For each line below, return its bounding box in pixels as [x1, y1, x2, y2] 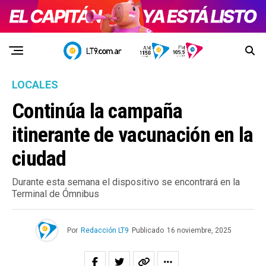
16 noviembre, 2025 [166, 226, 232, 235]
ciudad [12, 146, 66, 172]
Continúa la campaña [12, 99, 183, 124]
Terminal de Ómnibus [12, 188, 99, 200]
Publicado [131, 226, 164, 235]
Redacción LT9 [80, 226, 129, 235]
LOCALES [12, 78, 58, 91]
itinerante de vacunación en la [12, 122, 254, 148]
